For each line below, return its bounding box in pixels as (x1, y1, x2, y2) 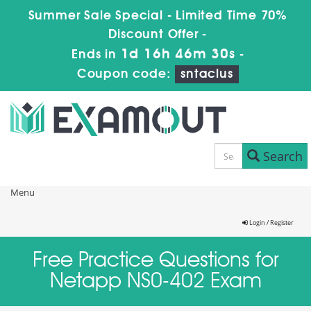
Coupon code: (76, 68, 176, 81)
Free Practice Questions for (32, 251, 279, 271)
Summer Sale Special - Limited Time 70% (28, 10, 287, 22)
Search (259, 147, 303, 165)
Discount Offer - (108, 28, 208, 41)
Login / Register (248, 219, 294, 227)
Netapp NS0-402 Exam (49, 271, 262, 292)
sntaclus (180, 68, 233, 81)
